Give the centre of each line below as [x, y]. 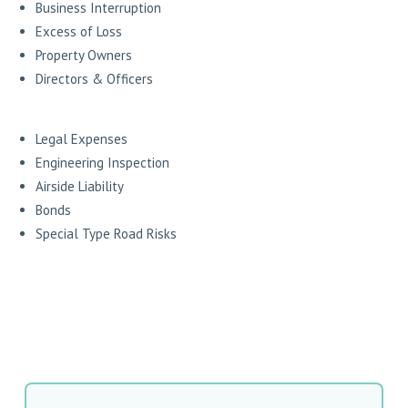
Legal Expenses [82, 139]
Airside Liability [80, 187]
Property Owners [84, 56]
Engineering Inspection [103, 163]
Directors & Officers [95, 79]
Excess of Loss [79, 32]
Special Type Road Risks [107, 234]
